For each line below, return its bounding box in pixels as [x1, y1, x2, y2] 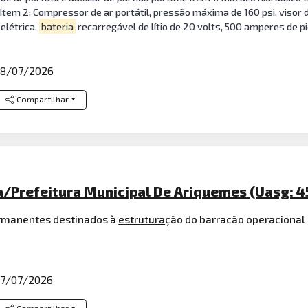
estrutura [118, 212, 166, 226]
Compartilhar [16, 94, 69, 105]
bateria [41, 20, 74, 32]
